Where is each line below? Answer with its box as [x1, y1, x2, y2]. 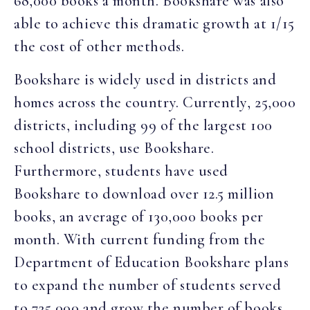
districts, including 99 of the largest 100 [14, 116, 273, 134]
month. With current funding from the [14, 230, 266, 248]
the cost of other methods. [14, 37, 185, 56]
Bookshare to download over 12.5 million [14, 184, 275, 203]
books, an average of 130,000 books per [14, 207, 264, 226]
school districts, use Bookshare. [14, 138, 215, 157]
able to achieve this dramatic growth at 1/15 [14, 15, 295, 33]
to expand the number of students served [14, 275, 282, 294]
